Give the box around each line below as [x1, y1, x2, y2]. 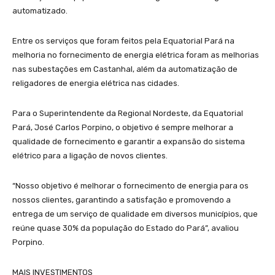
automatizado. [12, 6, 68, 15]
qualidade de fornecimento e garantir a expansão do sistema [12, 136, 245, 146]
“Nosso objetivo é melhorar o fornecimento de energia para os [12, 180, 249, 190]
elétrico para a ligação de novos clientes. [12, 150, 168, 160]
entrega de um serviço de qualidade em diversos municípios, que [12, 209, 258, 219]
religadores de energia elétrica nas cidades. [12, 78, 179, 88]
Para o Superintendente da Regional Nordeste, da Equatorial [12, 108, 243, 118]
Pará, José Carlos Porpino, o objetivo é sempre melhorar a [12, 122, 233, 132]
